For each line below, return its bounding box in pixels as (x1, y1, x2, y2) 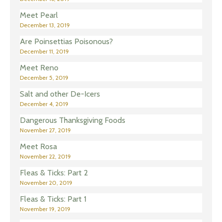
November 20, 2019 (20, 179, 72, 187)
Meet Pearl (20, 10, 58, 20)
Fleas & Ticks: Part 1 (20, 194, 86, 204)
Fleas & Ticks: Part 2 (20, 168, 88, 178)
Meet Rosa (20, 142, 57, 152)
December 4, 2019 (20, 100, 68, 108)
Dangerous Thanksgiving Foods (20, 115, 125, 125)
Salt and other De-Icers (20, 89, 100, 99)
